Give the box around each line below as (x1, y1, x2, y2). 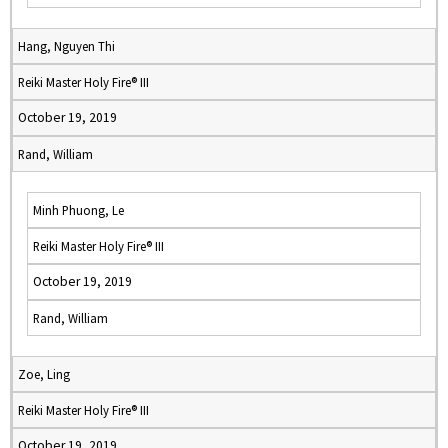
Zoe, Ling (18, 366, 70, 382)
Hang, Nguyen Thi (18, 38, 115, 54)
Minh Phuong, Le (33, 202, 124, 218)
